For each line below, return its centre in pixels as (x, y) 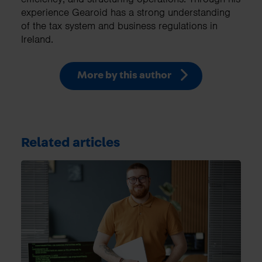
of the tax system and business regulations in (119, 25)
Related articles (70, 142)
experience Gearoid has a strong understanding (126, 12)
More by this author (125, 75)
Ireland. (37, 39)
